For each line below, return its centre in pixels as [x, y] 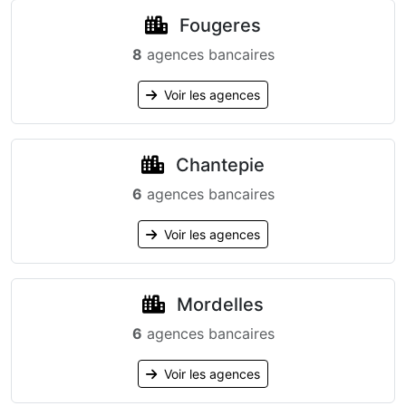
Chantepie [218, 165]
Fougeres [218, 25]
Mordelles [218, 304]
